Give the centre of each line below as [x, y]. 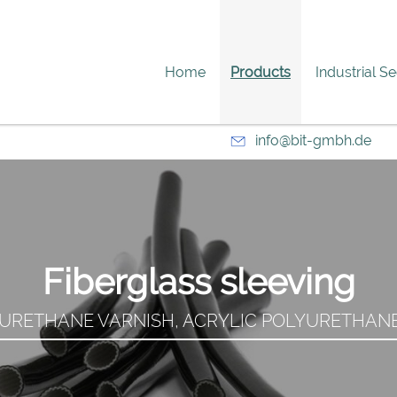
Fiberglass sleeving [198, 281]
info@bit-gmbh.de [313, 140]
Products [261, 72]
